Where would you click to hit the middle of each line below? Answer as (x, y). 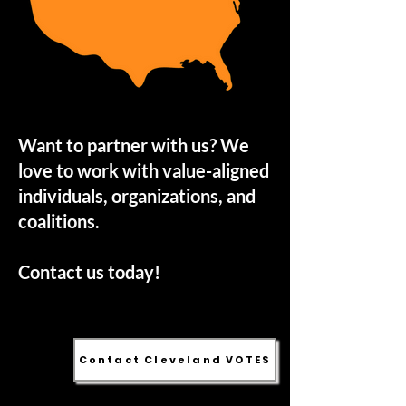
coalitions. (59, 221)
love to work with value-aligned (144, 170)
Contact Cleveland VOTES (175, 359)
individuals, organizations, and (137, 196)
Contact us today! (89, 272)
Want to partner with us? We (134, 145)
